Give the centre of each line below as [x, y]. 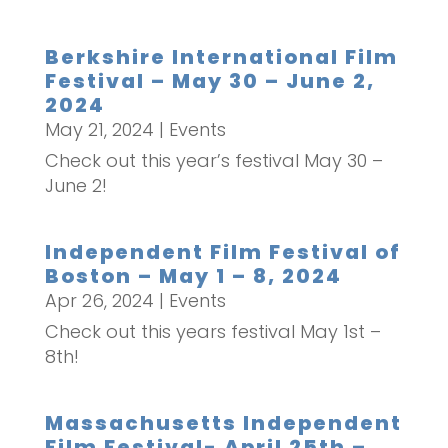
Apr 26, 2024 [99, 301]
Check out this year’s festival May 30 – [213, 161]
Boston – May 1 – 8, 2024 [193, 276]
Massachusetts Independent [223, 423]
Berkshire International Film [221, 57]
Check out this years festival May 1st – [212, 332]
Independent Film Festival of [222, 252]
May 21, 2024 [99, 130]
